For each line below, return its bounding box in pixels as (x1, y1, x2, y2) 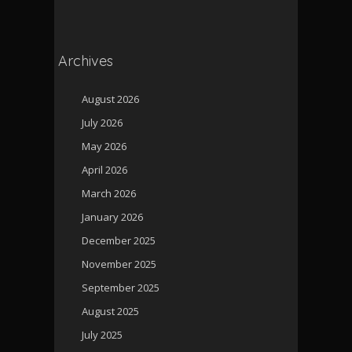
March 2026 (82, 185, 136, 200)
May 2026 (82, 138, 126, 153)
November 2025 (82, 256, 156, 271)
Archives (58, 51, 113, 70)
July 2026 (82, 115, 123, 130)
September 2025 (82, 280, 159, 295)
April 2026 (82, 162, 127, 177)
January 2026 (82, 209, 143, 224)
